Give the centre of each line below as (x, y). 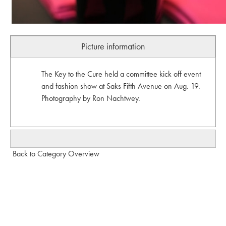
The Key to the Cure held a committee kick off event (121, 74)
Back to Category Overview (56, 153)
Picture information (113, 46)
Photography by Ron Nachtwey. (91, 98)
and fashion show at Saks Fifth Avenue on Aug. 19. (121, 86)
